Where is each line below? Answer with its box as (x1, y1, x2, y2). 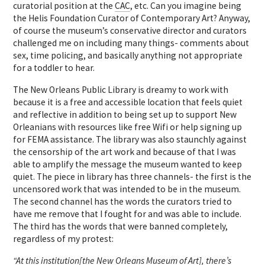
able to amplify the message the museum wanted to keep (13, 158, 243, 170)
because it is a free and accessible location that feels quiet (13, 96, 243, 108)
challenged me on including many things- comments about (13, 37, 250, 49)
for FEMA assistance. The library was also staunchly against (13, 133, 247, 145)
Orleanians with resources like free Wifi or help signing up (13, 121, 243, 132)
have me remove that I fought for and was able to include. (13, 208, 242, 219)
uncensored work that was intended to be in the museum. (13, 183, 241, 195)
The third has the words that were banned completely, (13, 220, 228, 232)
